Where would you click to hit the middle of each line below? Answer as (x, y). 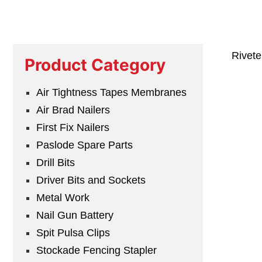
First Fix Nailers (73, 128)
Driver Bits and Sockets (91, 180)
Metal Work (63, 198)
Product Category (95, 65)
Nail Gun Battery (75, 216)
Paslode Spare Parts (85, 145)
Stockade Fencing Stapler (96, 251)
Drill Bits (56, 163)
